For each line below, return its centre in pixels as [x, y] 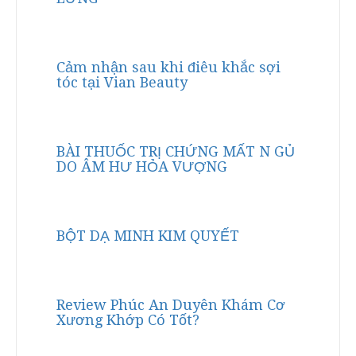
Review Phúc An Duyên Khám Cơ [171, 305]
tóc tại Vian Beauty [122, 82]
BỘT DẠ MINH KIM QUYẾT [148, 236]
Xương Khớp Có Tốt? [128, 320]
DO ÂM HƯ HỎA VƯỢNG [142, 166]
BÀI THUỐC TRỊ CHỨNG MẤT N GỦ [176, 151]
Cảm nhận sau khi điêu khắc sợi [168, 67]
